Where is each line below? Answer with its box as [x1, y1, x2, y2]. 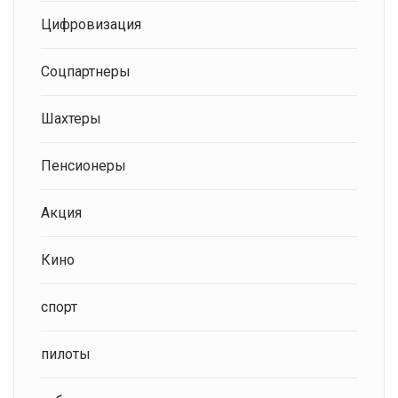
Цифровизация [41, 16, 141, 34]
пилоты [41, 346, 91, 363]
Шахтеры [41, 110, 101, 128]
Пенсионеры [41, 157, 126, 175]
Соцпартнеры [41, 63, 131, 81]
